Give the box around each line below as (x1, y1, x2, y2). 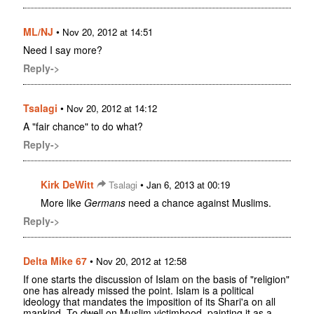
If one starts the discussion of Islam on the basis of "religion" (23, 271, 289, 286)
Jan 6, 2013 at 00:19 (146, 177, 230, 191)
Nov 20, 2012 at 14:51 (62, 25, 153, 39)
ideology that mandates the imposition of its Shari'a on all (23, 294, 275, 308)
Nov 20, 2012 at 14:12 (67, 101, 157, 115)
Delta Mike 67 (23, 253, 87, 268)
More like (41, 195, 84, 210)
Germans (84, 195, 125, 210)
